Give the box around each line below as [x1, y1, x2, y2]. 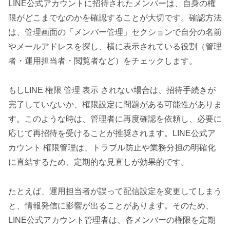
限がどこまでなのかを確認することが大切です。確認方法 [8, 13, 222, 23]
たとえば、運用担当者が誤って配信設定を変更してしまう [8, 187, 222, 196]
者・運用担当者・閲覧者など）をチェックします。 [8, 56, 197, 66]
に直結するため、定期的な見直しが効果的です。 [8, 158, 189, 167]
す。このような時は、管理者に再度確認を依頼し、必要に [8, 114, 222, 124]
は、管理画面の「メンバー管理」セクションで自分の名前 [8, 28, 222, 37]
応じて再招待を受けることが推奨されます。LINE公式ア [8, 129, 216, 138]
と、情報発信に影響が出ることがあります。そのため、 [8, 201, 214, 210]
